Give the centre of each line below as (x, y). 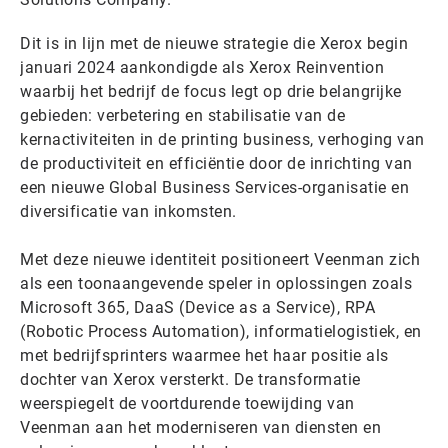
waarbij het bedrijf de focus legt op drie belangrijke (211, 91)
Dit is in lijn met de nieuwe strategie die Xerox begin (214, 43)
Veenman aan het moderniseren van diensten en (200, 427)
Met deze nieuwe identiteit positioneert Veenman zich (220, 259)
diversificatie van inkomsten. (128, 211)
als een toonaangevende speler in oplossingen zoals (216, 283)
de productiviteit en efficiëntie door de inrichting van (216, 163)
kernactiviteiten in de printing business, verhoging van (222, 139)
